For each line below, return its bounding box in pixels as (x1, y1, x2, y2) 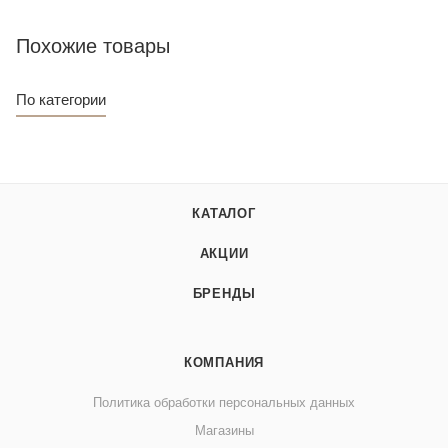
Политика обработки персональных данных (93, 395, 355, 411)
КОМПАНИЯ (183, 355, 265, 371)
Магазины (194, 423, 254, 439)
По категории (16, 90, 106, 108)
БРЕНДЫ (192, 286, 256, 302)
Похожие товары (16, 34, 170, 57)
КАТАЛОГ (192, 206, 256, 222)
